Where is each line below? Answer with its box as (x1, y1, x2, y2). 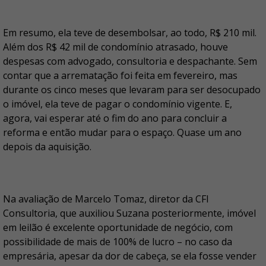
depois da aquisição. (3, 140, 91, 153)
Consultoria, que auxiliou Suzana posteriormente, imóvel (3, 207, 256, 220)
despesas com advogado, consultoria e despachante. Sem (3, 55, 257, 68)
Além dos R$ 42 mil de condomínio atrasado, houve (3, 40, 228, 53)
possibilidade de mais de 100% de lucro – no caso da (3, 235, 232, 248)
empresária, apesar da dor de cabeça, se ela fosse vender (3, 249, 256, 262)
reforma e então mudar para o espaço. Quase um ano (3, 126, 242, 139)
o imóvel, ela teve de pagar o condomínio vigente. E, (3, 97, 232, 110)
